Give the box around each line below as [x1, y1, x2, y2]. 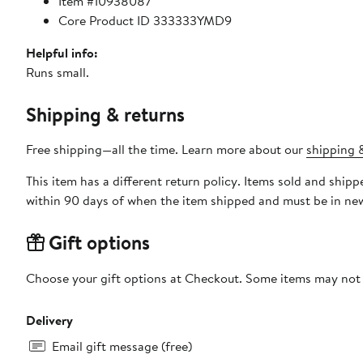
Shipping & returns [26, 100, 185, 129]
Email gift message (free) [52, 337, 192, 356]
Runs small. [26, 63, 89, 82]
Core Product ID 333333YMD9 [58, 11, 232, 30]
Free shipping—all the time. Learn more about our [26, 140, 306, 159]
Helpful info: [26, 44, 98, 62]
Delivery [26, 311, 73, 330]
